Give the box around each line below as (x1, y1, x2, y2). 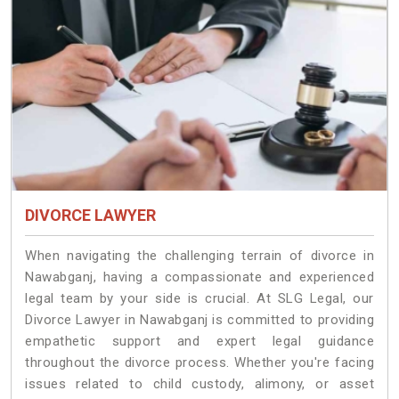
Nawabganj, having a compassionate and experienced (25, 269, 374, 286)
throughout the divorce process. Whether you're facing (25, 354, 374, 371)
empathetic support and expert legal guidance (25, 333, 374, 350)
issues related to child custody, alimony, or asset (25, 376, 374, 393)
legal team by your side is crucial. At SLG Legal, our (25, 290, 374, 307)
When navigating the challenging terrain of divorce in (25, 248, 374, 265)
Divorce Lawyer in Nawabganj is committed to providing (25, 312, 374, 329)
